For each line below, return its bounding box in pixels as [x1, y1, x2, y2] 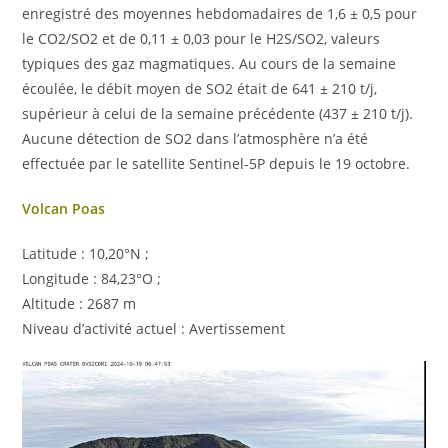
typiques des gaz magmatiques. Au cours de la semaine [22, 53, 397, 73]
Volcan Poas [22, 198, 106, 218]
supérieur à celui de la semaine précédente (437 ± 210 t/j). [22, 103, 414, 123]
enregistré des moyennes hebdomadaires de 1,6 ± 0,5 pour [22, 3, 418, 23]
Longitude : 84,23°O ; [22, 268, 162, 288]
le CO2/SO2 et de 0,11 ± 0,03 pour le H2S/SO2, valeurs [22, 28, 381, 48]
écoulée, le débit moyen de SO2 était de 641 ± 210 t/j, [22, 78, 378, 98]
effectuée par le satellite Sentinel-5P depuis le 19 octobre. [22, 153, 411, 173]
